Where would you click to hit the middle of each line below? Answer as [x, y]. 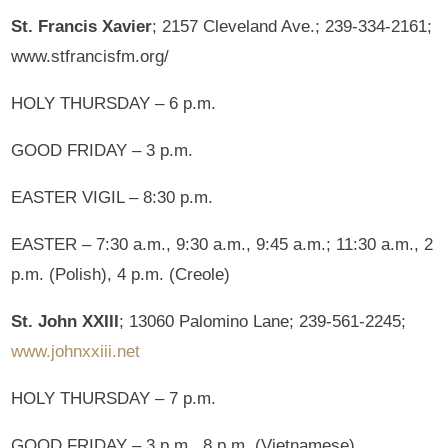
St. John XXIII [65, 321]
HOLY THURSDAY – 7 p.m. [114, 398]
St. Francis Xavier [82, 26]
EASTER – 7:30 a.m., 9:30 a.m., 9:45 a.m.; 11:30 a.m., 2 [222, 244]
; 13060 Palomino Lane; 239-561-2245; [263, 321]
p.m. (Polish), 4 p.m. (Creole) [121, 274]
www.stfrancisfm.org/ [90, 56]
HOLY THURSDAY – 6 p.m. [114, 103]
